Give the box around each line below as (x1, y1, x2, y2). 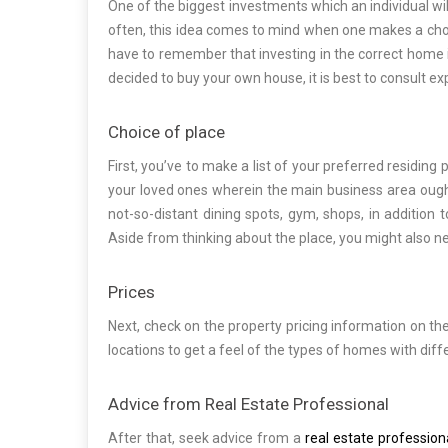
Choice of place (108, 122, 225, 143)
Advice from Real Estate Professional (108, 394, 389, 415)
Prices (108, 282, 155, 303)
